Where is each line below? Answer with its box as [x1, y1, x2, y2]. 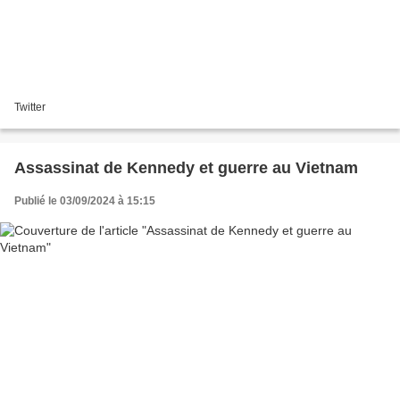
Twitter [14, 100, 46, 113]
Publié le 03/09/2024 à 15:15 [14, 194, 155, 207]
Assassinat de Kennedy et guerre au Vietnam [14, 158, 358, 177]
